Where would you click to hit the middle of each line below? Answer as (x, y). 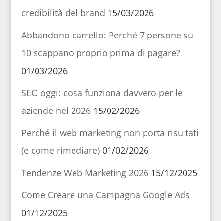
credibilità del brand (63, 13)
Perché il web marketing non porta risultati (110, 132)
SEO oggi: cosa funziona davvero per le (102, 92)
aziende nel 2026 (56, 110)
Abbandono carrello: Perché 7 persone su (107, 35)
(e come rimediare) (60, 150)
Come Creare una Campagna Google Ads (105, 195)
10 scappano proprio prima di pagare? (100, 53)
